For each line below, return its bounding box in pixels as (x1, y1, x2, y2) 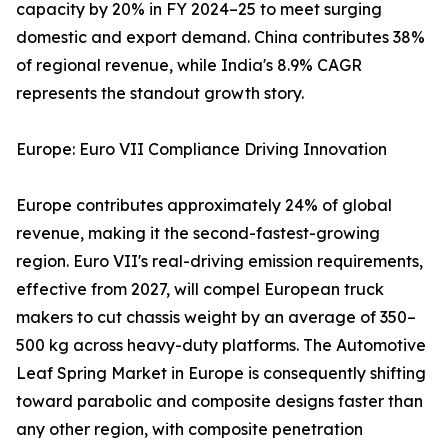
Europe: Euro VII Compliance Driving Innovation (16, 139, 387, 160)
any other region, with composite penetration (16, 419, 363, 440)
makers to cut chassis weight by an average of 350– (16, 307, 416, 328)
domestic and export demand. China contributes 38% (16, 27, 425, 48)
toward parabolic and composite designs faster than (16, 391, 423, 412)
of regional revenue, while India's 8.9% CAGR (16, 55, 362, 76)
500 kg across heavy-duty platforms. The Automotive (16, 335, 426, 356)
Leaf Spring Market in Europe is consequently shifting (16, 363, 426, 384)
